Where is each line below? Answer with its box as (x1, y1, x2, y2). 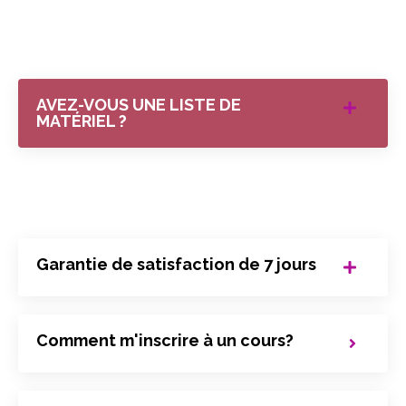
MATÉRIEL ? (36, 111, 127, 131)
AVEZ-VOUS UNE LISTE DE (36, 95, 241, 115)
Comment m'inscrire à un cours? (36, 331, 294, 351)
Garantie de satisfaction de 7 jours (36, 255, 316, 275)
